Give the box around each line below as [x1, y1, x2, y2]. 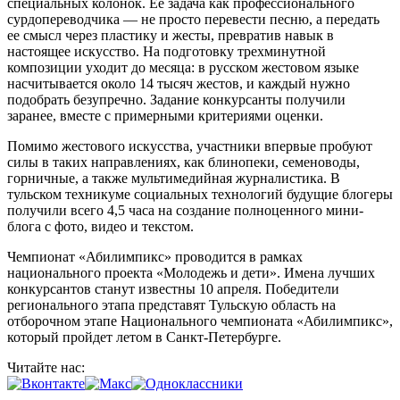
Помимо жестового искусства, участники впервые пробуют [7, 137, 372, 154]
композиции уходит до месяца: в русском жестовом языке [7, 59, 359, 75]
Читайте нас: [7, 359, 88, 375]
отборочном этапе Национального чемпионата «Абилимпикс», [7, 312, 393, 329]
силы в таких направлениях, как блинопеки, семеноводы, [7, 154, 360, 170]
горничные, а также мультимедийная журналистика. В [7, 170, 340, 186]
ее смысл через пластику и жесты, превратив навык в [7, 27, 334, 43]
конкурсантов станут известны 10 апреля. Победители [7, 280, 339, 296]
